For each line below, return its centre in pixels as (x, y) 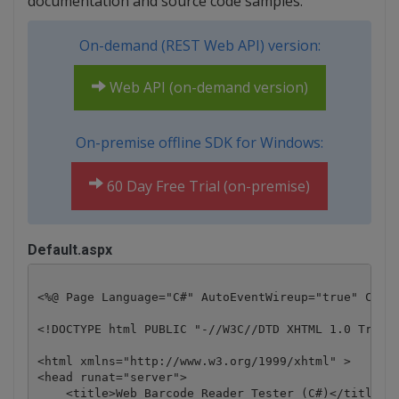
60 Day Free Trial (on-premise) (207, 187)
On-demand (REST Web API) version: (199, 46)
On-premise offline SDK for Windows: (199, 143)
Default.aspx (70, 250)
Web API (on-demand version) (207, 88)
